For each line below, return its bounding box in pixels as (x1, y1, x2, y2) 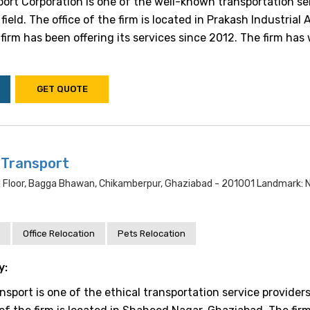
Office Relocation (23, 228, 95, 239)
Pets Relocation (118, 228, 185, 239)
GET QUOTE (36, 84, 88, 94)
